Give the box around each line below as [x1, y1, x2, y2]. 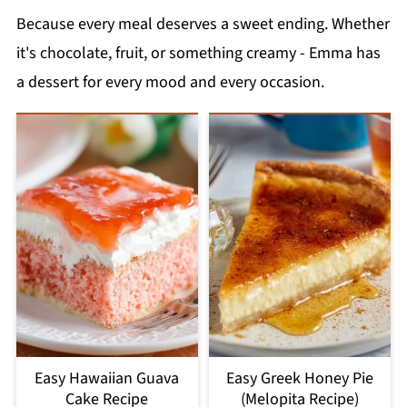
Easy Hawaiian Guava [35, 367, 180, 391]
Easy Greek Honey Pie [226, 367, 374, 391]
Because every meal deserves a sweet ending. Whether [15, 13, 390, 36]
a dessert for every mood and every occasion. [15, 71, 324, 94]
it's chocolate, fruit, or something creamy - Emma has [15, 42, 381, 65]
